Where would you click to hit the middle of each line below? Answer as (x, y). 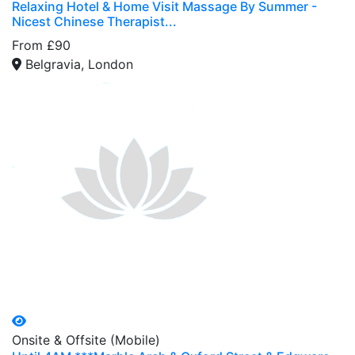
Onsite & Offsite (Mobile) (86, 340)
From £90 (41, 45)
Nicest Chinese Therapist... (94, 21)
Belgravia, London (79, 64)
